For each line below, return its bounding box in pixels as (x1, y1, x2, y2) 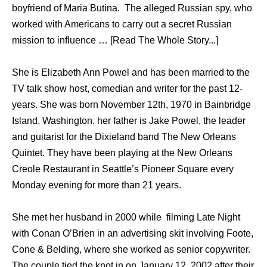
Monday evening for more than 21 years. (12, 179, 181, 190)
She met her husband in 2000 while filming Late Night (12, 212, 240, 222)
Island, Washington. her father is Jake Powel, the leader (12, 115, 246, 126)
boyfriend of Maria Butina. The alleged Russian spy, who (12, 2, 252, 13)
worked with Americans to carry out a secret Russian (12, 18, 232, 29)
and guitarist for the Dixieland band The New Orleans (12, 131, 236, 142)
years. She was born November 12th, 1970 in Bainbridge (12, 99, 251, 110)
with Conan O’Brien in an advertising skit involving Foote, (12, 228, 253, 238)
